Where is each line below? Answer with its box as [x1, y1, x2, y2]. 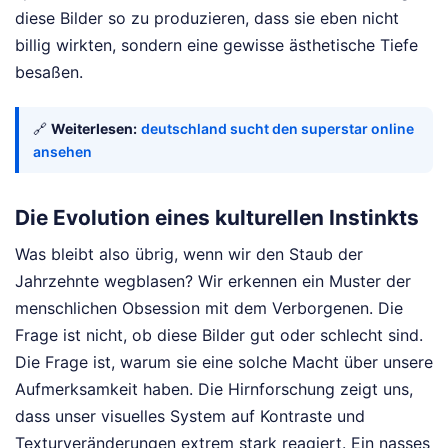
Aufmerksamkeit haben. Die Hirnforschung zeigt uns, [15, 379, 413, 400]
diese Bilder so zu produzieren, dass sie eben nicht [15, 7, 399, 28]
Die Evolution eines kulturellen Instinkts [15, 204, 419, 230]
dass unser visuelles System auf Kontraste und [15, 406, 365, 427]
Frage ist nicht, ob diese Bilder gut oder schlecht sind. [15, 325, 423, 346]
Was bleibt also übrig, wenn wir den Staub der [15, 244, 363, 265]
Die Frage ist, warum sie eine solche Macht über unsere [15, 352, 433, 373]
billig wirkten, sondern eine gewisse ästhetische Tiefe [15, 34, 418, 55]
